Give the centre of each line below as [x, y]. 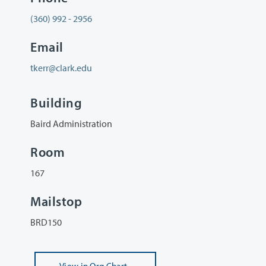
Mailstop [56, 202]
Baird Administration [71, 123]
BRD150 [46, 222]
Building [56, 102]
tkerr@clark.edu [61, 68]
